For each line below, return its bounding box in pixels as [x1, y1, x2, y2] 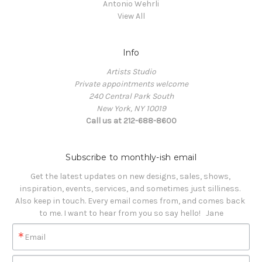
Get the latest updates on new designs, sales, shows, [30, 171, 230, 182]
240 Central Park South [88, 91, 174, 102]
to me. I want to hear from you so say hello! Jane [39, 208, 223, 219]
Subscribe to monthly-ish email [65, 152, 196, 163]
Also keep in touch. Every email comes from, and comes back [15, 196, 245, 206]
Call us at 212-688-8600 [85, 116, 177, 126]
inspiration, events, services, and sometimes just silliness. [20, 184, 242, 194]
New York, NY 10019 [96, 104, 166, 114]
